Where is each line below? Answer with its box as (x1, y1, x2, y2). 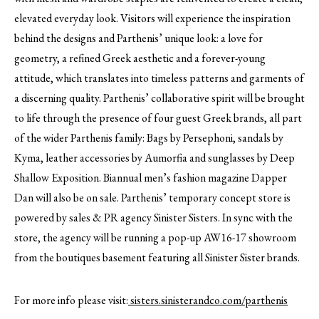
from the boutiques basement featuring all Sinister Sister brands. (14, 249, 300, 265)
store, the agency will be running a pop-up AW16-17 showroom (14, 229, 296, 245)
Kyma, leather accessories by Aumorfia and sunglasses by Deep (14, 150, 295, 165)
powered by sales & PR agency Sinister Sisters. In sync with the (14, 209, 293, 225)
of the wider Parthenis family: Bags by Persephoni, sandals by (14, 130, 283, 145)
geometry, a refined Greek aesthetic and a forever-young (14, 50, 266, 66)
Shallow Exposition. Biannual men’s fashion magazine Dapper (14, 169, 287, 185)
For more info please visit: (14, 292, 128, 308)
